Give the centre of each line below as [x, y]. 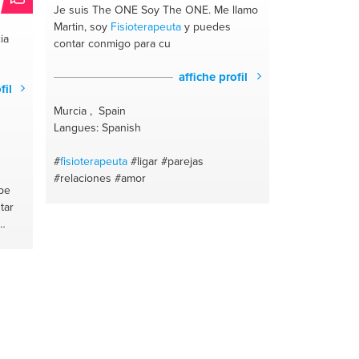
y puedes [206, 26]
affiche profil [215, 77]
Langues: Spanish [98, 127]
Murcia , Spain [90, 111]
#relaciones [83, 178]
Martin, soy [83, 26]
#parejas [183, 161]
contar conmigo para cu [113, 43]
